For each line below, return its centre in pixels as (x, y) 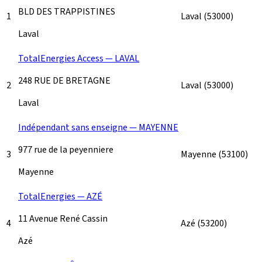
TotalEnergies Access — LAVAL (79, 58)
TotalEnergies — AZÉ (60, 196)
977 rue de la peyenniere (66, 149)
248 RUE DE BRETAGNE (64, 80)
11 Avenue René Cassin (63, 218)
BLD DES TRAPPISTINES (67, 11)
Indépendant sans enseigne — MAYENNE (98, 127)
